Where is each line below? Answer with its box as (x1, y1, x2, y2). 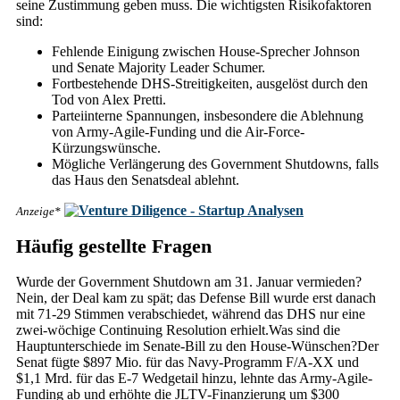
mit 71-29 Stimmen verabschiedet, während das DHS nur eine (16, 306, 365, 321)
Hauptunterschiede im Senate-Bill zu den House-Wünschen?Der (16, 338, 379, 354)
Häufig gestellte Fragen (16, 234, 212, 257)
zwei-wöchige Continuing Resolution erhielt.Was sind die (16, 322, 340, 337)
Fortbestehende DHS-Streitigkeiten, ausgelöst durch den (52, 75, 368, 91)
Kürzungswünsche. (52, 139, 161, 155)
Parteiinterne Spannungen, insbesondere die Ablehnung (52, 107, 363, 123)
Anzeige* (16, 204, 61, 218)
